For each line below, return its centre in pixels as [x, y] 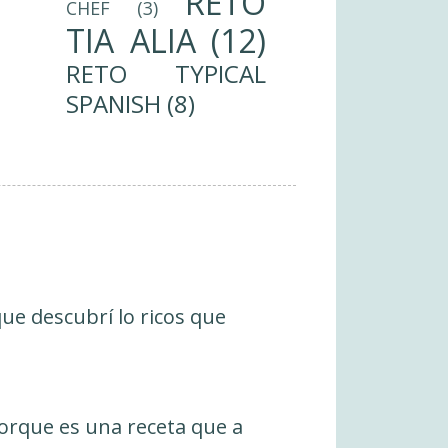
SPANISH [113, 104]
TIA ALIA [131, 41]
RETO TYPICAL [166, 74]
